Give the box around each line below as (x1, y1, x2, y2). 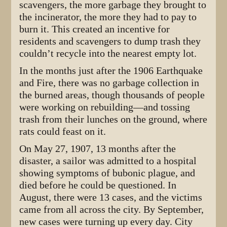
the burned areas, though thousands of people (19, 89, 205, 101)
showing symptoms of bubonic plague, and (19, 167, 196, 179)
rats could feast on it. (19, 125, 106, 137)
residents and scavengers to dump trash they (19, 35, 201, 47)
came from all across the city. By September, (19, 203, 204, 215)
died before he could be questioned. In (19, 179, 177, 191)
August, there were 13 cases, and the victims (19, 191, 203, 203)
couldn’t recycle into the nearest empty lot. (19, 47, 197, 59)
